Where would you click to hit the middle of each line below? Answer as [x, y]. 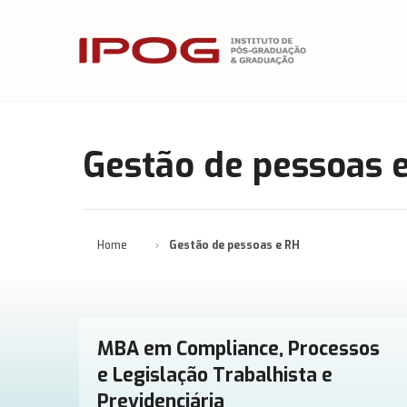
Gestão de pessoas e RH [234, 245]
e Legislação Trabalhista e [215, 375]
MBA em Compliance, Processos [238, 349]
